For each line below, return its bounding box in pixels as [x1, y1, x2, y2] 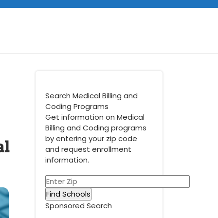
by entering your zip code [45, 133, 137, 144]
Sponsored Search [45, 200, 112, 211]
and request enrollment [45, 144, 131, 154]
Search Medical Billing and [45, 91, 138, 101]
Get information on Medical [45, 112, 145, 122]
